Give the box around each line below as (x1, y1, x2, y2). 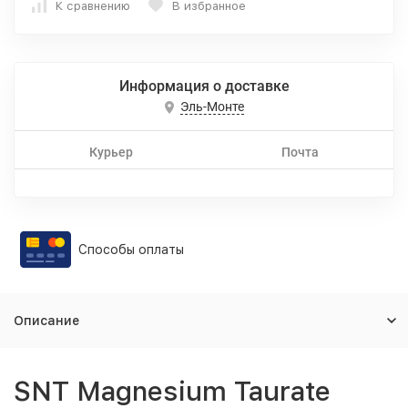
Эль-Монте (179, 99, 244, 115)
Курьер (88, 145, 133, 159)
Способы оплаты (78, 242, 184, 257)
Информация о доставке (118, 77, 290, 95)
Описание (14, 313, 79, 328)
